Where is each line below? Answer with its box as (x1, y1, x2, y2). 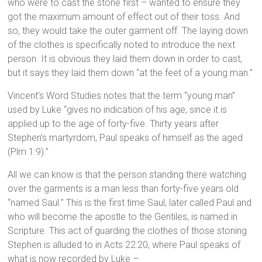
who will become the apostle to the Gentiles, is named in (8, 211, 238, 223)
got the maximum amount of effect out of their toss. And (8, 11, 240, 23)
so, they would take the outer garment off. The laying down (8, 25, 249, 37)
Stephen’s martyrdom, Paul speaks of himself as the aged (8, 132, 243, 144)
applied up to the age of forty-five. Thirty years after (8, 118, 219, 130)
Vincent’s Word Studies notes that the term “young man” (8, 90, 236, 102)
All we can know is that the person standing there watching (8, 169, 247, 181)
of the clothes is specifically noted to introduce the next (8, 39, 236, 51)
